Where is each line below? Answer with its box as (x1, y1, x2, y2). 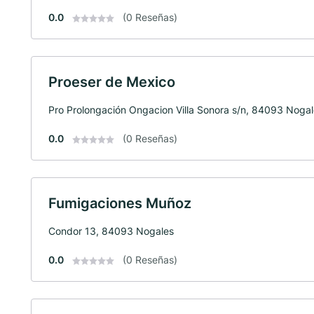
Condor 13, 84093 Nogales (48, 224, 174, 237)
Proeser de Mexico (48, 73, 175, 90)
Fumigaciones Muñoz (48, 194, 191, 212)
